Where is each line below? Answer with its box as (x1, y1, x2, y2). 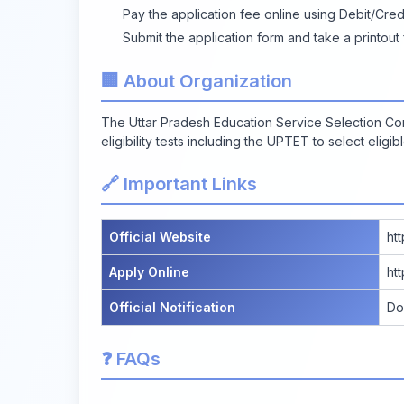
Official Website (109, 228, 211, 244)
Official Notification (109, 298, 235, 315)
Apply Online (109, 263, 189, 280)
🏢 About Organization (101, 69, 292, 92)
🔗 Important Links (101, 172, 257, 195)
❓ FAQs (101, 347, 161, 370)
